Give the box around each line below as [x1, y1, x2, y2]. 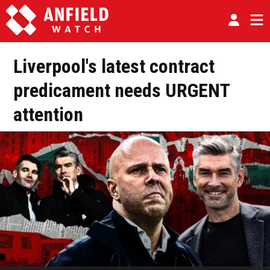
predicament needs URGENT [13, 79, 230, 102]
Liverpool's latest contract [13, 55, 215, 78]
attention [13, 103, 83, 126]
